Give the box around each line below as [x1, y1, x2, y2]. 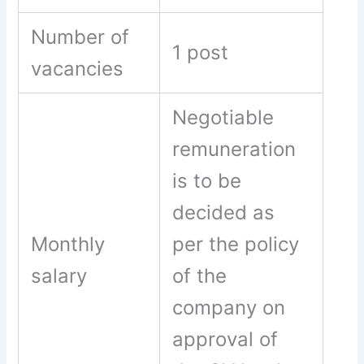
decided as [172, 201, 275, 225]
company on [172, 296, 286, 320]
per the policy [172, 232, 300, 257]
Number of [31, 25, 130, 50]
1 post [172, 41, 229, 65]
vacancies [31, 57, 124, 81]
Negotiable [172, 106, 275, 130]
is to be [172, 169, 242, 193]
